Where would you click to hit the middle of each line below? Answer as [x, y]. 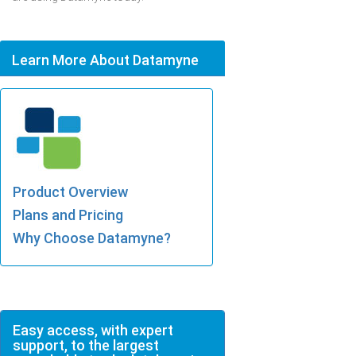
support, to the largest [86, 345]
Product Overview [70, 192]
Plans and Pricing [68, 215]
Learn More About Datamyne [105, 60]
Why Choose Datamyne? [92, 238]
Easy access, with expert [93, 330]
